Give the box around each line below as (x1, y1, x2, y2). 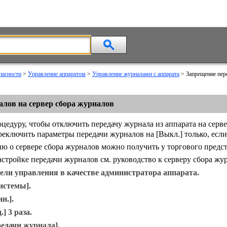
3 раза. (6, 208, 32, 216)
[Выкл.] (156, 130, 182, 138)
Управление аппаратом (28, 70, 86, 78)
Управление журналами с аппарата (92, 70, 179, 78)
